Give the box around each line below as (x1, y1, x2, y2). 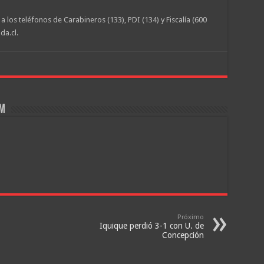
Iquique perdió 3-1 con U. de (99, 221, 204, 230)
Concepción (161, 230, 204, 240)
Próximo (177, 213, 204, 221)
